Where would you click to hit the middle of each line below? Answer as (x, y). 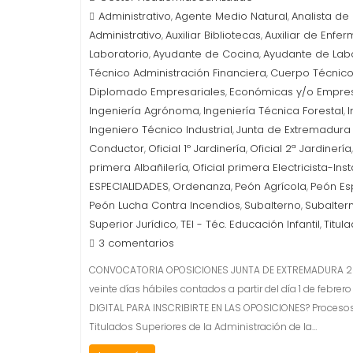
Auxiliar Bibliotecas (213, 35)
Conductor (117, 149)
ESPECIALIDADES (129, 186)
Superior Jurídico (133, 224)
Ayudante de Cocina (206, 54)
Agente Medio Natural (231, 16)
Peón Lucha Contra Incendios (165, 205)
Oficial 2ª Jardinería (301, 149)
